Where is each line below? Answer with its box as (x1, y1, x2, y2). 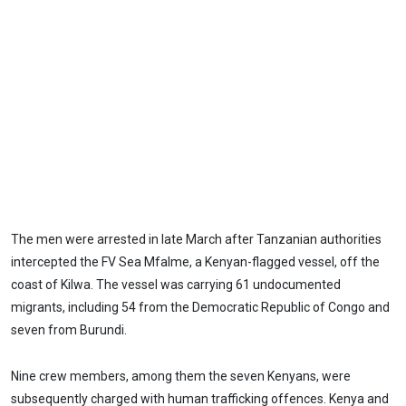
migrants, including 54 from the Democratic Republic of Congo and (11, 300, 390, 315)
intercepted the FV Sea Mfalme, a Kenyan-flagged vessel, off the (11, 255, 380, 270)
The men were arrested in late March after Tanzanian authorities (11, 232, 382, 247)
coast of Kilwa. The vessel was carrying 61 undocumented (11, 277, 341, 293)
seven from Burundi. (11, 323, 130, 338)
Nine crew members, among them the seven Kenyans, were (11, 369, 351, 384)
